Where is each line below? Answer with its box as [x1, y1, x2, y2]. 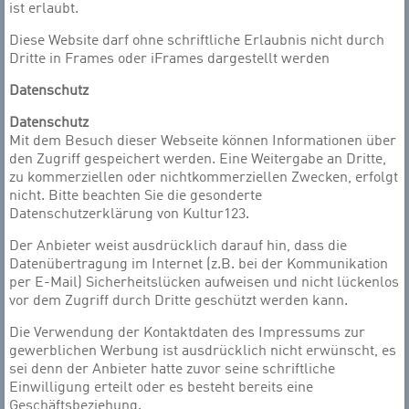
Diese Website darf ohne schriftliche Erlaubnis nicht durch [9, 34, 384, 48]
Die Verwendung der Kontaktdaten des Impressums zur [9, 326, 365, 341]
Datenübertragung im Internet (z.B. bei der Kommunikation [9, 257, 388, 272]
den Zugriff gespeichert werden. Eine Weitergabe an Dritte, [9, 152, 386, 167]
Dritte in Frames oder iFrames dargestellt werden [9, 52, 330, 67]
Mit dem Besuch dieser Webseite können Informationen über [9, 134, 396, 149]
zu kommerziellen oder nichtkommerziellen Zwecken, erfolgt [9, 171, 398, 185]
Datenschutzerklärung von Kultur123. [9, 207, 249, 222]
